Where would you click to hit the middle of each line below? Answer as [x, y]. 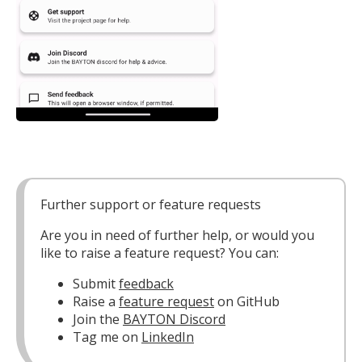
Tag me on [107, 337]
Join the [98, 320]
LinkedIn [168, 337]
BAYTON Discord [174, 320]
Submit [96, 284]
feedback [146, 284]
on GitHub [247, 302]
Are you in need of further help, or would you [177, 236]
